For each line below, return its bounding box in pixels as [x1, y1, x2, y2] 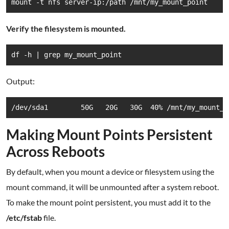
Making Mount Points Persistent [6, 126, 213, 143]
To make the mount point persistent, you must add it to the [6, 197, 211, 207]
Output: [6, 76, 35, 86]
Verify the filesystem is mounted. [6, 24, 126, 33]
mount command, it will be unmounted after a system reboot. [6, 182, 219, 192]
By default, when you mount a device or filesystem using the [6, 167, 214, 176]
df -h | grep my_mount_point [11, 51, 122, 59]
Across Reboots [6, 143, 105, 160]
